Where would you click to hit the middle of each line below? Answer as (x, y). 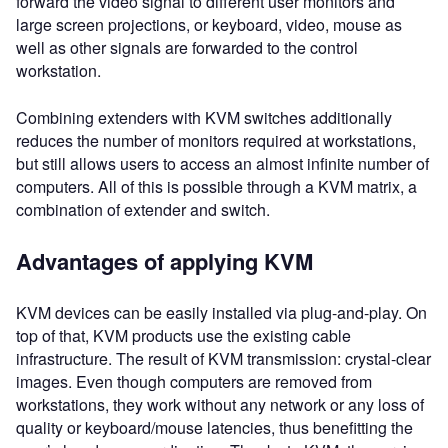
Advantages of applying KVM (164, 261)
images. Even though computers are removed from (194, 381)
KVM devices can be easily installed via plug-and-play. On (221, 312)
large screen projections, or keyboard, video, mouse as (209, 24)
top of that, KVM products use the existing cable (183, 335)
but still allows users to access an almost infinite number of (222, 163)
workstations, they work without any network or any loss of (220, 404)
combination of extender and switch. (143, 209)
